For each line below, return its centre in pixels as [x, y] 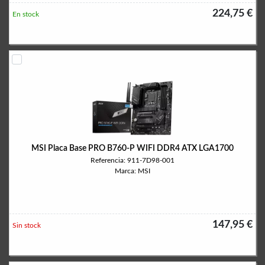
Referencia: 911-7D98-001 [132, 160]
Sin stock [27, 225]
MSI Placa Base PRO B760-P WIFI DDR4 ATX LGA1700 [132, 148]
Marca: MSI [132, 171]
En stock [26, 14]
